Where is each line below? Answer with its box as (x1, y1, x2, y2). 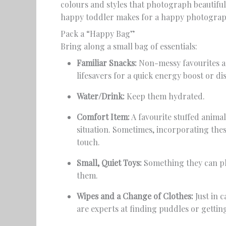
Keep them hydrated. (125, 91, 205, 101)
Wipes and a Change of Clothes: (77, 191, 193, 201)
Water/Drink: (77, 91, 125, 101)
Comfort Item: (77, 111, 130, 122)
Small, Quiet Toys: (77, 157, 142, 168)
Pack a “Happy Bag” (61, 28, 135, 39)
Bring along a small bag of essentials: (61, 41, 197, 51)
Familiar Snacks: (77, 58, 137, 68)
